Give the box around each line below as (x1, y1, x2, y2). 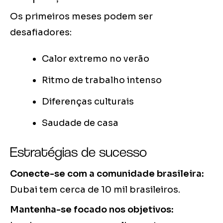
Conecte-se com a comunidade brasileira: (10, 168, 204, 180)
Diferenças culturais (42, 96, 134, 108)
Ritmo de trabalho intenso (42, 75, 162, 86)
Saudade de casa (42, 117, 118, 129)
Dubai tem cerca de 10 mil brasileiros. (10, 184, 180, 196)
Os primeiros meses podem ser (10, 11, 153, 22)
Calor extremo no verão (42, 53, 149, 65)
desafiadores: (10, 27, 72, 38)
